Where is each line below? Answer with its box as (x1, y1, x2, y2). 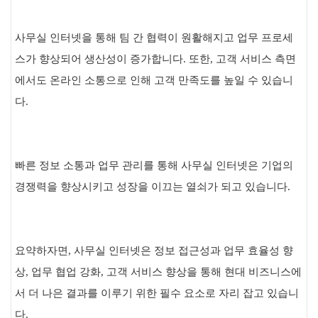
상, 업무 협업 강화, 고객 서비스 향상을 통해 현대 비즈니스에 (15, 266, 302, 278)
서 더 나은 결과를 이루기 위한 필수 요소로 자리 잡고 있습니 (15, 287, 299, 299)
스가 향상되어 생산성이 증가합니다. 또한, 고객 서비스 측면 (15, 53, 296, 65)
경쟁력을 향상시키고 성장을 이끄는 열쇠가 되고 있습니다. (15, 181, 290, 192)
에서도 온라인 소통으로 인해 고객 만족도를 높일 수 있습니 (15, 75, 293, 86)
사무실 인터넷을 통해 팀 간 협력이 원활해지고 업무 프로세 (15, 32, 293, 43)
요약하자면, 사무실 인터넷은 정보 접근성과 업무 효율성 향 (15, 245, 293, 256)
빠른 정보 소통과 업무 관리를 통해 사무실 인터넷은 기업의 (15, 160, 293, 171)
